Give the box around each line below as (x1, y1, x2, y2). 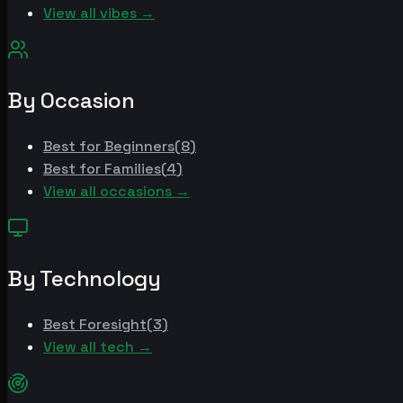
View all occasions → (43, 181, 190, 201)
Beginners (104, 136, 175, 156)
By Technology (7, 264, 161, 292)
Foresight (79, 314, 147, 334)
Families (104, 158, 161, 178)
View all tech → (43, 336, 152, 356)
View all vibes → (43, 3, 155, 22)
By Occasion (7, 85, 135, 114)
